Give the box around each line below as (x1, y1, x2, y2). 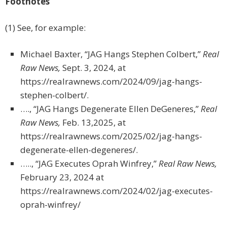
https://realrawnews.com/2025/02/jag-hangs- (20, 130, 202, 142)
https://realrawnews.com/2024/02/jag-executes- (20, 185, 213, 197)
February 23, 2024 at (20, 171, 104, 183)
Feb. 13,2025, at (60, 117, 126, 129)
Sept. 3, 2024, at (60, 62, 126, 74)
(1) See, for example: (5, 22, 86, 34)
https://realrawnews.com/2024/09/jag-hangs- (20, 75, 202, 88)
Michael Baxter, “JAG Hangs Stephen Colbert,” (20, 48, 203, 60)
